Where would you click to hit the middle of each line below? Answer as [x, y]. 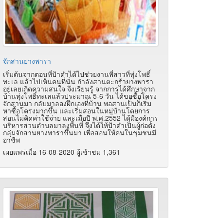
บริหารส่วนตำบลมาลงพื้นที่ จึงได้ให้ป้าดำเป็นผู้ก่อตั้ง [79, 125]
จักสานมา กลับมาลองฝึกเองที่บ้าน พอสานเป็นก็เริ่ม [77, 103]
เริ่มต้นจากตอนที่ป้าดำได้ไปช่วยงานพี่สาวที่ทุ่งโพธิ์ [77, 74]
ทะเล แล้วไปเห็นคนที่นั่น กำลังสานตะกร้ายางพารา [78, 82]
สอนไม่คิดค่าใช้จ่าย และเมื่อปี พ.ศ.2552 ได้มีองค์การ [81, 118]
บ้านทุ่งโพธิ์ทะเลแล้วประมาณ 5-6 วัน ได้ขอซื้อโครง [80, 96]
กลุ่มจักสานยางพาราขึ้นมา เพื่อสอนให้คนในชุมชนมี [80, 133]
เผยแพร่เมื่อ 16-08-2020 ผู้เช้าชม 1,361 [62, 152]
